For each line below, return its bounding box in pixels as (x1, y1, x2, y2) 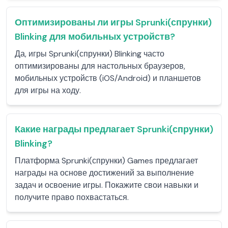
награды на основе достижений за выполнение (15, 167, 194, 178)
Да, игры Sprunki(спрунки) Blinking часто (15, 48, 164, 59)
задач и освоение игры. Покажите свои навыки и (15, 180, 198, 190)
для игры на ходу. (15, 85, 81, 96)
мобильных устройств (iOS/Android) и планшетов (15, 73, 201, 83)
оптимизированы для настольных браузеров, (15, 61, 185, 71)
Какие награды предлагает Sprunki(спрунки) (15, 123, 213, 135)
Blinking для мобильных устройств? (15, 31, 175, 43)
